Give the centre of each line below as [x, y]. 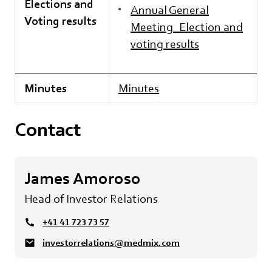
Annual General [170, 10]
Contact [48, 130]
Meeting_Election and [187, 27]
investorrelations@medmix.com [111, 243]
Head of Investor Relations [91, 199]
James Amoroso [83, 178]
